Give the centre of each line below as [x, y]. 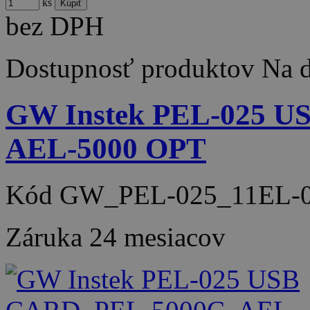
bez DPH [55, 26]
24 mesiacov [157, 237]
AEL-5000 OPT [106, 148]
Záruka [47, 237]
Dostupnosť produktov [130, 68]
